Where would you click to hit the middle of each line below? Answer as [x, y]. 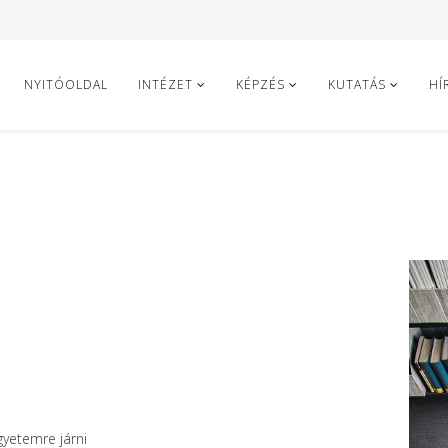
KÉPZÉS [260, 84]
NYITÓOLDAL [66, 84]
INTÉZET [165, 84]
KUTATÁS [357, 84]
